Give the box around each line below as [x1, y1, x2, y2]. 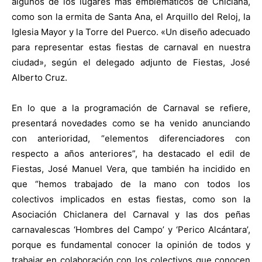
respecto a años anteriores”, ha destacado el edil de [12, 148, 250, 160]
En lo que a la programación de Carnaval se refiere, [12, 102, 250, 114]
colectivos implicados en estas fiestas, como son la [12, 194, 250, 205]
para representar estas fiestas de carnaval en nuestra [12, 42, 250, 53]
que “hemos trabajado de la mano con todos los [12, 178, 250, 190]
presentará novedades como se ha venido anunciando [12, 118, 250, 129]
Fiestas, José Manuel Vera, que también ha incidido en [12, 163, 250, 175]
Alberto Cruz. [12, 72, 67, 84]
